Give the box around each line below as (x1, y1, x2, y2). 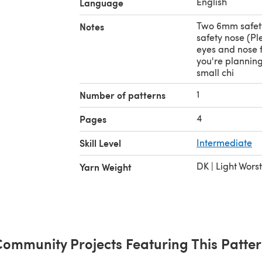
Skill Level (80, 136, 121, 150)
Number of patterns (80, 88, 166, 102)
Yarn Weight (80, 160, 132, 174)
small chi (196, 65, 234, 78)
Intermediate (196, 136, 252, 149)
